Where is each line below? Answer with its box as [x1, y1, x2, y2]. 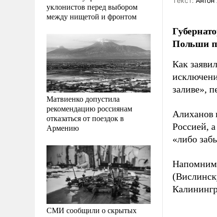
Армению [46, 122, 79, 133]
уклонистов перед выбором [46, 1, 138, 12]
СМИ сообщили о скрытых [46, 204, 137, 215]
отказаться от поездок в [46, 112, 124, 123]
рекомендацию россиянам [46, 103, 132, 113]
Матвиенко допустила [46, 93, 120, 104]
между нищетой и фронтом [46, 11, 137, 21]
